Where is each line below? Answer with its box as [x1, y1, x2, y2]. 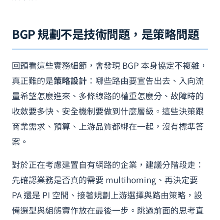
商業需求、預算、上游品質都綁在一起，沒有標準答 [12, 120, 204, 132]
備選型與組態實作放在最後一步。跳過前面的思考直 [12, 204, 204, 216]
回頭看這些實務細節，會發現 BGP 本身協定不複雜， [12, 59, 208, 71]
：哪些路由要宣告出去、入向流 [87, 74, 204, 86]
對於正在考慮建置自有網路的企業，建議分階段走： [12, 158, 204, 170]
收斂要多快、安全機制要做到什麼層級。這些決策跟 [12, 105, 204, 117]
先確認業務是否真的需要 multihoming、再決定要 [12, 173, 198, 186]
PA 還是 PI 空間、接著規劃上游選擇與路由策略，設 [12, 189, 202, 201]
